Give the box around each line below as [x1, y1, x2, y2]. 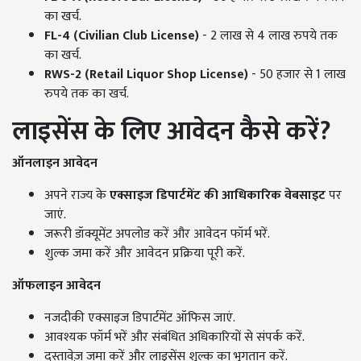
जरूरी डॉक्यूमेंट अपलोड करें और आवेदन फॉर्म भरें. [44, 223, 270, 246]
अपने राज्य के [44, 185, 110, 207]
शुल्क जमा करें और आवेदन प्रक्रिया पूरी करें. [44, 243, 245, 265]
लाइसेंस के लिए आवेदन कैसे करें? [12, 110, 331, 154]
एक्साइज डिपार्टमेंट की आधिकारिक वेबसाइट [110, 185, 326, 207]
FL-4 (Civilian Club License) [44, 25, 199, 48]
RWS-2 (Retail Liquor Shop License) [44, 64, 248, 86]
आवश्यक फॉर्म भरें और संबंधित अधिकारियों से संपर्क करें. [44, 326, 305, 349]
